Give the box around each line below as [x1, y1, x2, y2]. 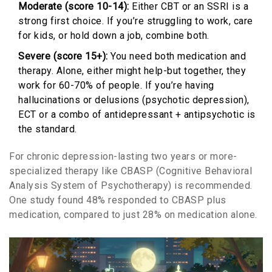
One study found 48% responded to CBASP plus [9, 194, 226, 206]
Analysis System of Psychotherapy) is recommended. [9, 180, 253, 192]
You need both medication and [107, 50, 246, 63]
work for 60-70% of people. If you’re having [18, 80, 214, 92]
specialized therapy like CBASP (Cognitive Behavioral [9, 165, 252, 177]
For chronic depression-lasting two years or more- [9, 151, 237, 163]
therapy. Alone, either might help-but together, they [18, 65, 246, 77]
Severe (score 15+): [18, 50, 108, 63]
